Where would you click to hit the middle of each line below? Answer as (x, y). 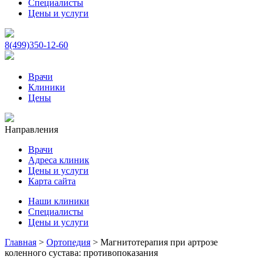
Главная (21, 242)
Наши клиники (59, 201)
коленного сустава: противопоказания (81, 253)
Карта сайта (52, 181)
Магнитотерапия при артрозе (159, 242)
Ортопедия (68, 242)
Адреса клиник (59, 160)
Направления (31, 129)
